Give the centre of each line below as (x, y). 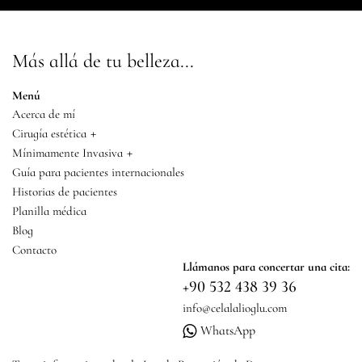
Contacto (34, 249)
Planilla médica (49, 210)
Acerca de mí (44, 114)
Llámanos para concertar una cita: (266, 266)
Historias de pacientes (65, 191)
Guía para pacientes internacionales (98, 172)
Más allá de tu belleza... (103, 61)
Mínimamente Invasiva (67, 152)
